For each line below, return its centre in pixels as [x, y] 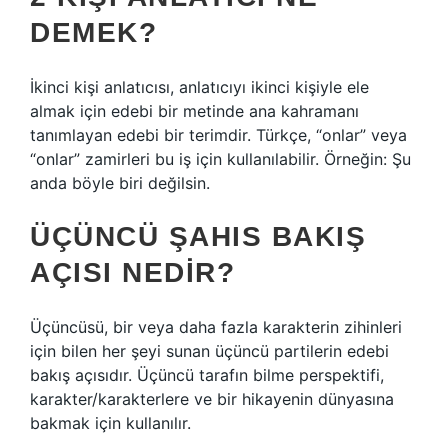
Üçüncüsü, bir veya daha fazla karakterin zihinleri [216, 327]
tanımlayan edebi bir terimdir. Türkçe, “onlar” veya [218, 135]
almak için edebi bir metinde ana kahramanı [194, 111]
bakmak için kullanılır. [110, 423]
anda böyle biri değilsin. [120, 183]
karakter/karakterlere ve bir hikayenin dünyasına [212, 399]
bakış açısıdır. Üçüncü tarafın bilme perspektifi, [207, 375]
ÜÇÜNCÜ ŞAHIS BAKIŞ [198, 236]
